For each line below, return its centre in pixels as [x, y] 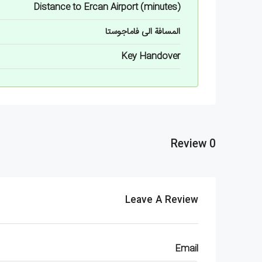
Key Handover [151, 56]
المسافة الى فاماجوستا [143, 32]
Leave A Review [162, 200]
